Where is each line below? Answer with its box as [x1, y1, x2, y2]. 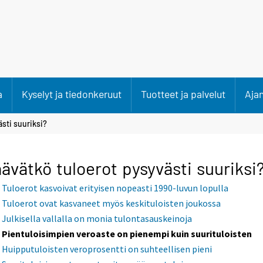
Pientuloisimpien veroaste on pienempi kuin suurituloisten [2, 228, 252, 240]
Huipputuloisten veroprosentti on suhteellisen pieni [2, 243, 213, 255]
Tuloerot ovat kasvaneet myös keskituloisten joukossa [2, 197, 221, 210]
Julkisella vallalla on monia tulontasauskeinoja [2, 213, 193, 225]
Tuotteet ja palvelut [141, 87, 225, 100]
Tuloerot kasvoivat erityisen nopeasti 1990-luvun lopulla [2, 182, 229, 194]
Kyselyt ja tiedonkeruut [22, 87, 122, 100]
